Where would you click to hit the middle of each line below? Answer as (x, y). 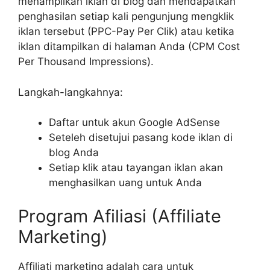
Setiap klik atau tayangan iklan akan (136, 168)
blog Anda (74, 153)
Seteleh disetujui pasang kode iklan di (141, 138)
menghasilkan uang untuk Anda (125, 183)
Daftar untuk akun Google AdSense (134, 123)
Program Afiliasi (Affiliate (120, 216)
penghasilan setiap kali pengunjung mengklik (126, 17)
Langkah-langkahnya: (71, 92)
